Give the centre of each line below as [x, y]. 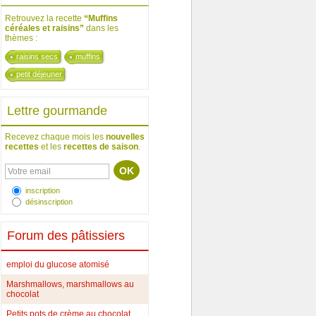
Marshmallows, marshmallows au [70, 284]
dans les [101, 28]
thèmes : [21, 38]
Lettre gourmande [57, 111]
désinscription [49, 202]
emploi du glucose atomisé [58, 265]
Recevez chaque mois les [55, 137]
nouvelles [125, 137]
